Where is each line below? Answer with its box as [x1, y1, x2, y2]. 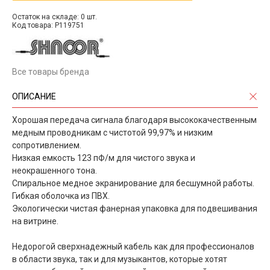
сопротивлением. [12, 140, 81, 150]
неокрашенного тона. [12, 165, 97, 175]
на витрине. [12, 216, 58, 226]
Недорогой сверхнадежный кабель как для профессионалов [12, 241, 254, 251]
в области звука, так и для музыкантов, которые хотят [12, 254, 227, 264]
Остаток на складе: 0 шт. [12, 12, 97, 21]
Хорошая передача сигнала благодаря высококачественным [12, 115, 257, 125]
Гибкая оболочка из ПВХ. [12, 190, 110, 201]
